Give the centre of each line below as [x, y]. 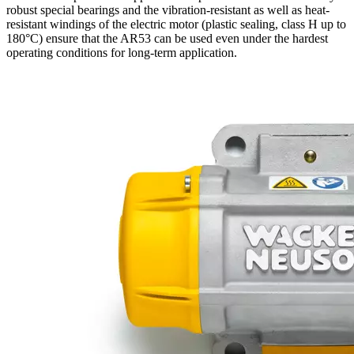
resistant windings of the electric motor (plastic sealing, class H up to [176, 24]
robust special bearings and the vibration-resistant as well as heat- [168, 9]
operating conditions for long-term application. [122, 52]
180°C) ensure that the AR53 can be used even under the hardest [167, 38]
